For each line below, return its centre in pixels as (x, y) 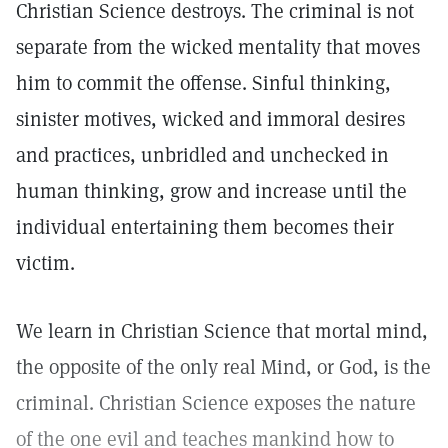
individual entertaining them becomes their (205, 227)
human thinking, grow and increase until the (211, 191)
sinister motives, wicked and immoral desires (210, 119)
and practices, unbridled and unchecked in (202, 155)
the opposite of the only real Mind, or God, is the (223, 367)
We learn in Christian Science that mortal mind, (222, 331)
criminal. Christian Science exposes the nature (216, 403)
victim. (45, 263)
